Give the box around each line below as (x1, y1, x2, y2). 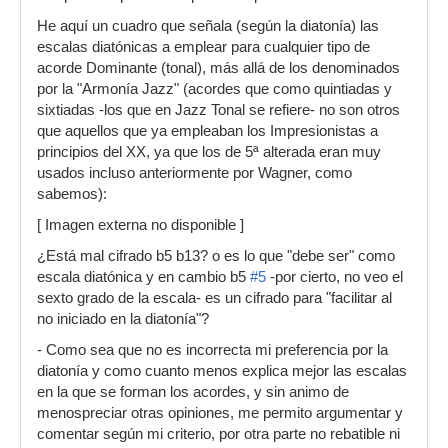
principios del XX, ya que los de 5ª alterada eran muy (37, 144, 381, 160)
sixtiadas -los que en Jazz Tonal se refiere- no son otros (37, 102, 400, 118)
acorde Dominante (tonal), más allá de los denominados (37, 60, 400, 76)
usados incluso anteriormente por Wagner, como (37, 165, 352, 181)
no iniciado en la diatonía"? (37, 311, 209, 327)
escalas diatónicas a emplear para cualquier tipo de (37, 39, 370, 55)
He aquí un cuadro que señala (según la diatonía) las (37, 18, 379, 34)
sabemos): (37, 186, 107, 202)
